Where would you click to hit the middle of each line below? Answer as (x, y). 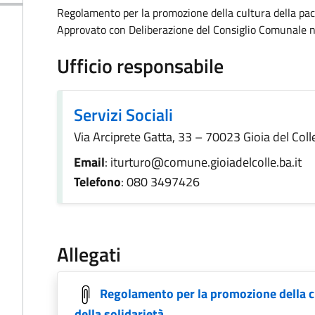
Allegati (89, 254)
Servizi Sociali (123, 115)
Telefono (97, 182)
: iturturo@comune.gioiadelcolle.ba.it (203, 162)
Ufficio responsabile (140, 66)
